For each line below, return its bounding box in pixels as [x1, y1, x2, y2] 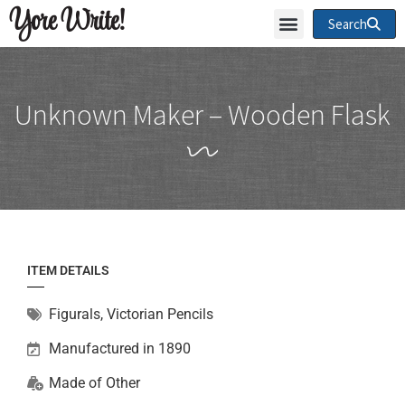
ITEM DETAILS [27, 263, 109, 278]
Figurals [49, 306, 100, 323]
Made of [49, 374, 106, 391]
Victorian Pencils [107, 306, 213, 323]
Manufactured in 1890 [49, 340, 191, 357]
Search [327, 14, 367, 33]
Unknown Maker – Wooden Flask [14, 97, 391, 133]
